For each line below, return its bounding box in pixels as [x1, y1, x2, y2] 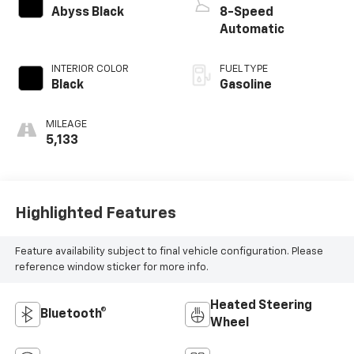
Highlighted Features [14, 205, 176, 221]
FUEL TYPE [220, 64, 268, 75]
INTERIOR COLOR [51, 64, 129, 75]
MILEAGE [45, 119, 87, 130]
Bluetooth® [40, 308, 107, 322]
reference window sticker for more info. [14, 262, 209, 273]
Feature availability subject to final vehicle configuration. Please [14, 246, 323, 257]
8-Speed [220, 6, 273, 20]
